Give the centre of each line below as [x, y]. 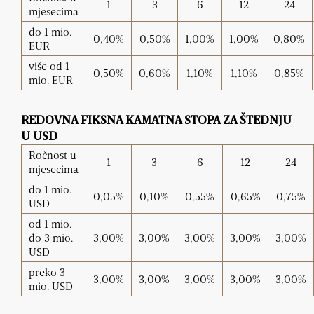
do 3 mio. [51, 238]
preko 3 [47, 272]
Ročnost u [53, 155]
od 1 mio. [50, 224]
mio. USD [51, 286]
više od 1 [49, 66]
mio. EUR [51, 80]
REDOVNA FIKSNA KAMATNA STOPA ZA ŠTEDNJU [156, 121]
